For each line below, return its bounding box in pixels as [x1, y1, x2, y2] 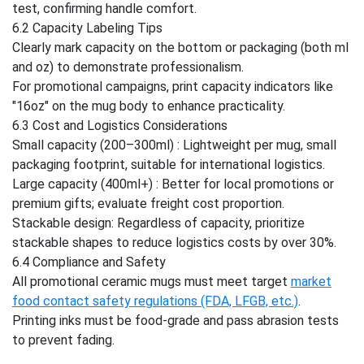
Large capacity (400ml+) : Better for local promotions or [12, 176, 334, 192]
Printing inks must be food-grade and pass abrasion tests [12, 313, 339, 328]
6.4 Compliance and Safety [12, 254, 166, 270]
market [291, 274, 331, 289]
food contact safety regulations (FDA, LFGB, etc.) [12, 293, 298, 309]
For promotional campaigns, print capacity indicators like [12, 79, 333, 94]
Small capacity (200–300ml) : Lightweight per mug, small [12, 137, 336, 153]
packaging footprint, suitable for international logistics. [12, 157, 325, 172]
